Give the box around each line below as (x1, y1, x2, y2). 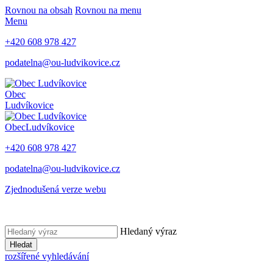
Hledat (10, 240, 32, 249)
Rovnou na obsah (5, 5, 73, 15)
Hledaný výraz (120, 226, 177, 236)
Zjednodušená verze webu (5, 184, 106, 194)
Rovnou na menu (75, 5, 141, 15)
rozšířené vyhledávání (5, 251, 89, 261)
